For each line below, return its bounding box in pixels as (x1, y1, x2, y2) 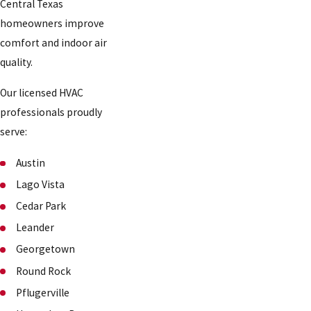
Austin (16, 156, 46, 170)
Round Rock (16, 264, 72, 278)
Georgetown (16, 242, 76, 256)
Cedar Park (16, 199, 67, 213)
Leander (16, 221, 55, 235)
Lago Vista (16, 178, 65, 192)
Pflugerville (16, 285, 70, 299)
